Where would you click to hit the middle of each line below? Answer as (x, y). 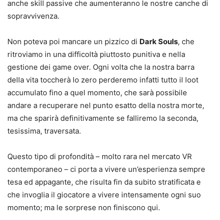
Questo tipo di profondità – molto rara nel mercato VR (100, 156)
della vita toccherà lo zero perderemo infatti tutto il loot (103, 80)
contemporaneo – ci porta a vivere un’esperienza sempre (106, 169)
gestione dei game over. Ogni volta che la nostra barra (101, 67)
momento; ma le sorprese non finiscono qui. (84, 207)
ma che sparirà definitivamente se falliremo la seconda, (103, 118)
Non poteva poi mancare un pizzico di (73, 41)
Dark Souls (159, 41)
